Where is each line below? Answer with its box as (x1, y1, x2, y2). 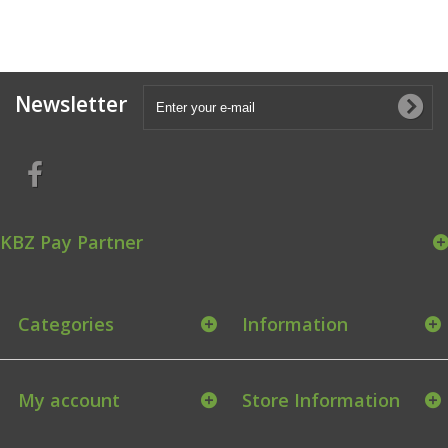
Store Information (242, 388, 400, 412)
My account (18, 388, 120, 412)
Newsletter (15, 90, 127, 118)
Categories (18, 312, 114, 336)
